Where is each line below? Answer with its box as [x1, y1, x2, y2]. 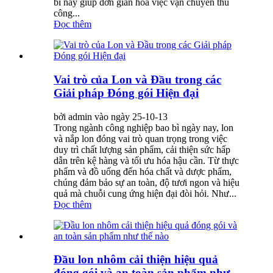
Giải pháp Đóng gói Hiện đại [54, 87, 199, 100]
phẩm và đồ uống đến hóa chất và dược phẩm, [54, 166, 232, 177]
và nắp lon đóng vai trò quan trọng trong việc [54, 133, 227, 144]
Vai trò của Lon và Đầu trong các [54, 73, 221, 87]
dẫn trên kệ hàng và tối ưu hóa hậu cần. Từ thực [54, 155, 239, 166]
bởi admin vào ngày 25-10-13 [54, 111, 168, 122]
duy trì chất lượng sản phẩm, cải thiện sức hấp [54, 144, 230, 155]
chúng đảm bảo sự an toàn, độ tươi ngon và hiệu [54, 177, 239, 188]
